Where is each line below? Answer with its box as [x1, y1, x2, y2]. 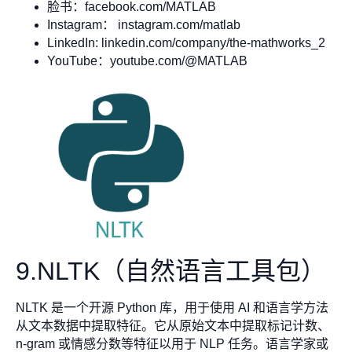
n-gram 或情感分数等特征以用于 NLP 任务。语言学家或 [16, 336, 328, 350]
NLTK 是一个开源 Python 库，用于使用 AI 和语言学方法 [16, 300, 328, 314]
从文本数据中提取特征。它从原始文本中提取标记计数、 [16, 318, 330, 332]
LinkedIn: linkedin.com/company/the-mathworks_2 [47, 36, 325, 50]
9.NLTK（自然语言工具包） [16, 256, 326, 285]
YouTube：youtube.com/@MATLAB [47, 54, 247, 68]
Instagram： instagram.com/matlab [47, 18, 240, 32]
